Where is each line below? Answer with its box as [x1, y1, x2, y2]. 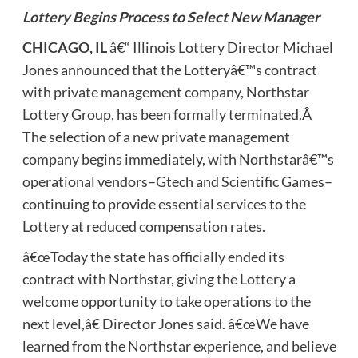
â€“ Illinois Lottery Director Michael [106, 38, 333, 56]
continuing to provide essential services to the [22, 194, 306, 213]
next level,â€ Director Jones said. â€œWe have [22, 314, 309, 332]
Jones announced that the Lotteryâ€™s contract [22, 60, 317, 78]
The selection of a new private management [22, 127, 290, 145]
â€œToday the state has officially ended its [22, 247, 284, 265]
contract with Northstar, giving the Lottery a [22, 269, 296, 288]
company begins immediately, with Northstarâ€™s [22, 149, 334, 168]
